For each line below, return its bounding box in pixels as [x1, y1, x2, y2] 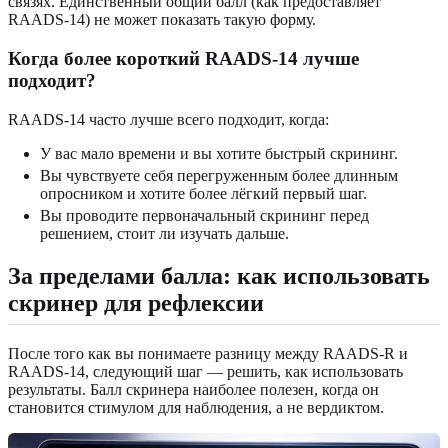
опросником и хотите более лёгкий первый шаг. [40, 184, 367, 202]
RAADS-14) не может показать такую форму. [8, 11, 316, 29]
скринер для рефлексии [8, 289, 264, 316]
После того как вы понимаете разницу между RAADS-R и [8, 344, 408, 362]
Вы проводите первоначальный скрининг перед [40, 206, 369, 224]
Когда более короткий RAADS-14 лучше [8, 47, 359, 69]
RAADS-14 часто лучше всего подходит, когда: [8, 110, 329, 128]
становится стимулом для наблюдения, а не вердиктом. [8, 398, 384, 416]
